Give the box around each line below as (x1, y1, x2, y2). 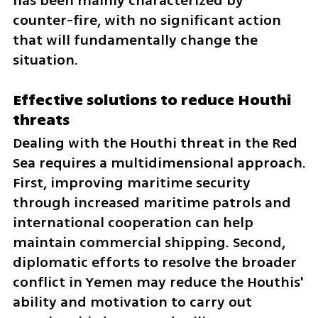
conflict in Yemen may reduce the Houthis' (12, 272, 303, 293)
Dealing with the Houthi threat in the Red (12, 133, 297, 154)
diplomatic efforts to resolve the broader (12, 252, 297, 273)
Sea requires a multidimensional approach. (12, 153, 306, 174)
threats (12, 109, 70, 132)
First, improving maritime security (12, 172, 251, 194)
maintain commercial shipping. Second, (12, 232, 285, 253)
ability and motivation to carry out (12, 292, 252, 313)
